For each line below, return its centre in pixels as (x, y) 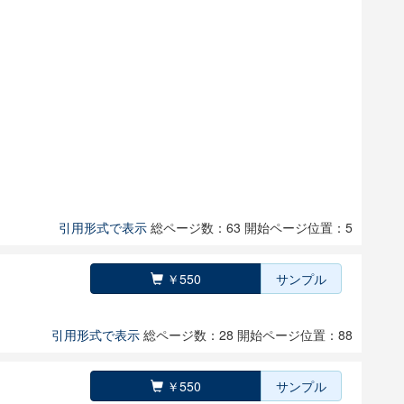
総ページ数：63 (197, 227)
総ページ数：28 (190, 335)
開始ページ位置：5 (298, 227)
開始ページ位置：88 (295, 335)
